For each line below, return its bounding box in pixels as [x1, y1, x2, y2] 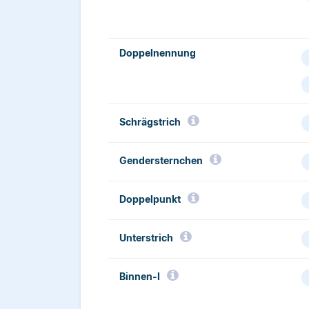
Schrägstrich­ [119, 116, 181, 128]
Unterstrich [119, 232, 173, 244]
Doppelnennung [119, 47, 196, 59]
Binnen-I [119, 270, 160, 283]
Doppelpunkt [119, 193, 181, 206]
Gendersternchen [119, 154, 203, 167]
